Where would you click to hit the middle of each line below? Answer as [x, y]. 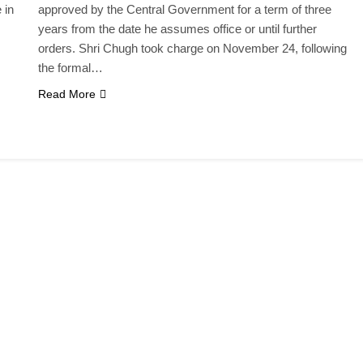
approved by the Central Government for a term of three [185, 9]
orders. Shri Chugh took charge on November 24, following [193, 48]
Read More [67, 94]
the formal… [71, 67]
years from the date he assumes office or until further [178, 28]
